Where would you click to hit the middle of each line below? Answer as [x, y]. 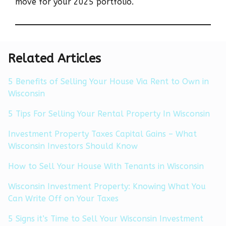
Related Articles [54, 58]
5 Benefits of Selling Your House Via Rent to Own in [108, 81]
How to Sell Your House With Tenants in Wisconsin [106, 166]
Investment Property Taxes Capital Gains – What [102, 134]
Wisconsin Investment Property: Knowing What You [107, 186]
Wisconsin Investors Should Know [73, 146]
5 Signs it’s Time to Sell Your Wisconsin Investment [106, 218]
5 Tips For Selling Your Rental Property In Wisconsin [109, 114]
